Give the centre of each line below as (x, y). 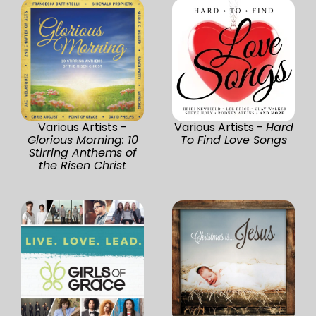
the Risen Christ (83, 165)
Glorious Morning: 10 (83, 140)
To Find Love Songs (233, 140)
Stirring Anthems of (83, 152)
